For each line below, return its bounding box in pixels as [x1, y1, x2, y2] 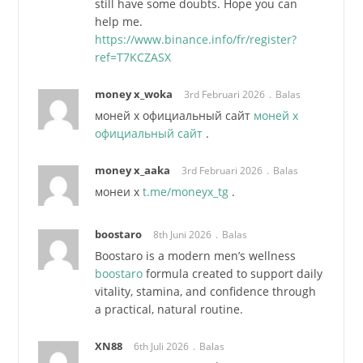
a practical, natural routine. [95, 301, 244, 317]
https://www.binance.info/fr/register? [95, 31, 297, 47]
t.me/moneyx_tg [143, 184, 229, 200]
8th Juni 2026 [153, 227, 212, 241]
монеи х [95, 184, 143, 200]
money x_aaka [95, 163, 171, 178]
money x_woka [95, 87, 173, 102]
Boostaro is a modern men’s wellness [95, 247, 297, 263]
